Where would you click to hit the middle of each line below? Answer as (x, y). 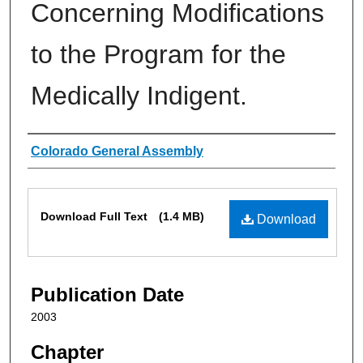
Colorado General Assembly (117, 151)
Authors (61, 151)
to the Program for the (158, 54)
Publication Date (107, 294)
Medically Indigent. (139, 95)
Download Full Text (96, 216)
